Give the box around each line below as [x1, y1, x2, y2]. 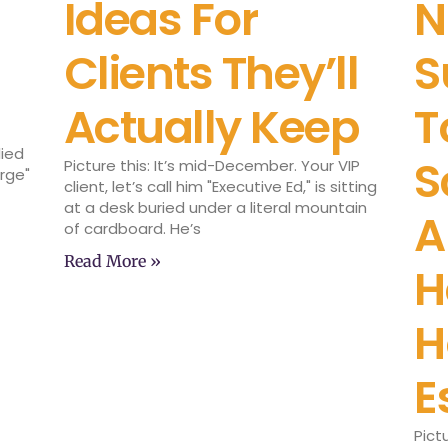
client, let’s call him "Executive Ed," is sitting [63, 175, 377, 197]
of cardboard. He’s [63, 217, 201, 239]
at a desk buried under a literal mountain [63, 196, 367, 218]
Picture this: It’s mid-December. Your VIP [63, 154, 360, 176]
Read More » [63, 250, 161, 271]
